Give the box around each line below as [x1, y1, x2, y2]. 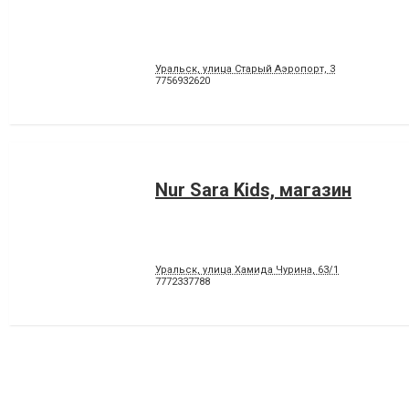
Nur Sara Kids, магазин [155, 179, 351, 201]
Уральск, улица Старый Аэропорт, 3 [155, 63, 335, 75]
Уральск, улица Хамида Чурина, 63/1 [155, 264, 339, 276]
